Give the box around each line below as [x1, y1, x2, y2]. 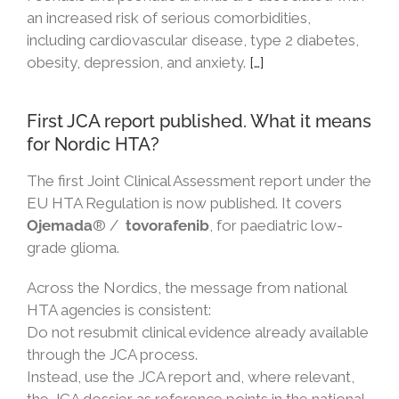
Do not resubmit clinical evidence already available [27, 323, 369, 341]
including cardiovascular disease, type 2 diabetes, [27, 31, 359, 49]
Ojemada [27, 216, 93, 234]
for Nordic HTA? [27, 134, 159, 155]
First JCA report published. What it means [27, 110, 371, 132]
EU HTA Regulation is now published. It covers [27, 194, 342, 212]
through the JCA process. [27, 346, 198, 363]
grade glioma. [27, 239, 119, 256]
